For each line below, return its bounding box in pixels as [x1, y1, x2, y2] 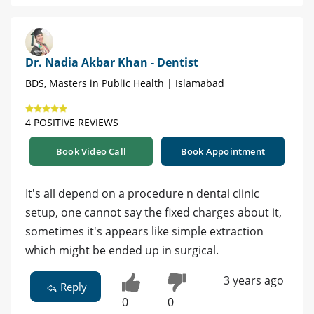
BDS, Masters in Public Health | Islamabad [25, 76, 224, 90]
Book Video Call [56, 145, 126, 158]
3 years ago [223, 273, 284, 289]
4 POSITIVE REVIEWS [25, 116, 118, 130]
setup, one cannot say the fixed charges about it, [25, 205, 282, 221]
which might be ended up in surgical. [25, 243, 219, 259]
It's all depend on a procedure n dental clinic [25, 186, 259, 202]
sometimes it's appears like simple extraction [25, 224, 264, 240]
